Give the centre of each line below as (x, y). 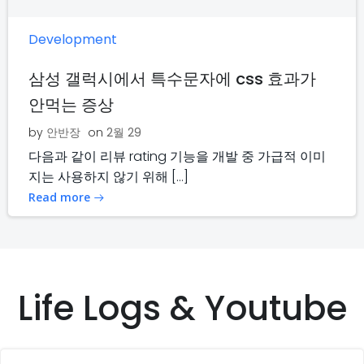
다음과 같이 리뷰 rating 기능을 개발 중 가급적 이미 (177, 157)
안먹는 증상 (71, 105)
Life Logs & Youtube (182, 309)
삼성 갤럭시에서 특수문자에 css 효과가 (172, 79)
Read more (59, 197)
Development (73, 40)
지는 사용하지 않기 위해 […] (108, 177)
